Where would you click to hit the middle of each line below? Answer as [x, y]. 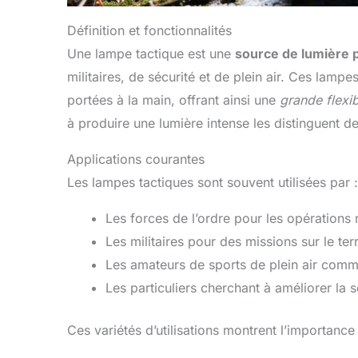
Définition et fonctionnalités [149, 31]
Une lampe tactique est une [151, 54]
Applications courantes [136, 159]
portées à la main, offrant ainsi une [173, 100]
